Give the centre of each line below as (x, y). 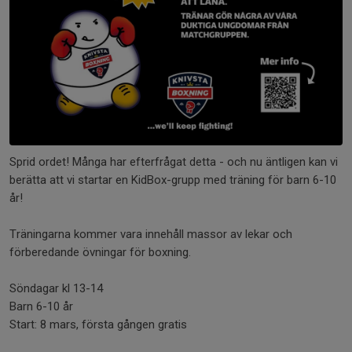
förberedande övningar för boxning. (102, 252)
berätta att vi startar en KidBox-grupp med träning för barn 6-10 (173, 180)
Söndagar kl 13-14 (56, 288)
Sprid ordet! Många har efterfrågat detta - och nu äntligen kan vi (174, 162)
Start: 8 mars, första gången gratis (98, 324)
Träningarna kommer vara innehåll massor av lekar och (151, 234)
